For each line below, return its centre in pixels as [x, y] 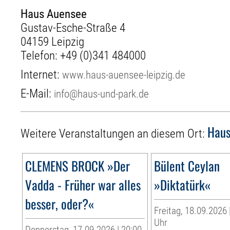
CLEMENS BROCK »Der [78, 166]
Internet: [42, 74]
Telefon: [41, 55]
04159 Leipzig [53, 42]
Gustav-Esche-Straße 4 [73, 28]
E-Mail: [37, 93]
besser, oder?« [60, 204]
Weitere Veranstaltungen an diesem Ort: [114, 134]
